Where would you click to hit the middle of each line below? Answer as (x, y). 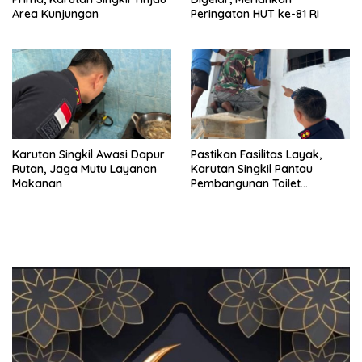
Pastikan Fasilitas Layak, (256, 155)
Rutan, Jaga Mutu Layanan (84, 169)
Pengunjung (222, 198)
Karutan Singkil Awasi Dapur (88, 155)
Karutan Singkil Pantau (252, 169)
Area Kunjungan (55, 14)
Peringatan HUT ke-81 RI (255, 14)
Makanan (37, 184)
